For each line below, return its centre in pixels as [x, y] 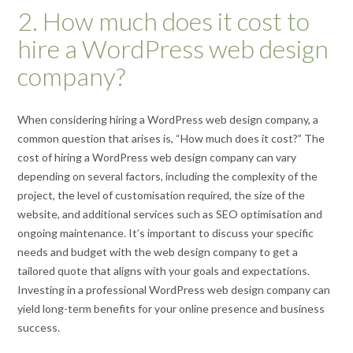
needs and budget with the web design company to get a [158, 251]
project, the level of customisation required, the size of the [161, 195]
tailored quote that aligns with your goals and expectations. [163, 270]
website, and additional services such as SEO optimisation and [170, 214]
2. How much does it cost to [163, 21]
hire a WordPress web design [173, 49]
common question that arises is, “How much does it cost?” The [171, 138]
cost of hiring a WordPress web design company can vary [157, 157]
